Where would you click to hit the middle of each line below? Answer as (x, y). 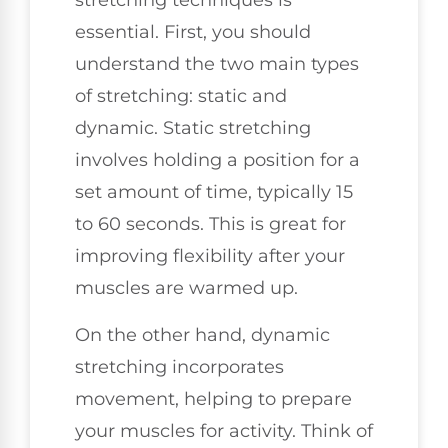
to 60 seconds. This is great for (210, 224)
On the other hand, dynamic (202, 334)
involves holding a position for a (217, 160)
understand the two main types (217, 64)
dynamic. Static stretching (193, 128)
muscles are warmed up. (186, 288)
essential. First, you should (193, 32)
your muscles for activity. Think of (224, 430)
